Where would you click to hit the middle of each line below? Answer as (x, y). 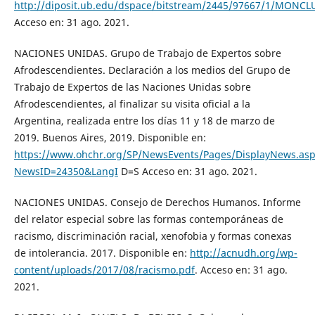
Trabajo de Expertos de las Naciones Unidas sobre (132, 87)
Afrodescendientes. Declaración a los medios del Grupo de (152, 70)
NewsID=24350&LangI (66, 172)
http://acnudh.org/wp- (243, 253)
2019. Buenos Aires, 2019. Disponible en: (110, 138)
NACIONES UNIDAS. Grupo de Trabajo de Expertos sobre (147, 53)
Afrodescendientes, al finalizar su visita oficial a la (132, 104)
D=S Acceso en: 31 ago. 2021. (187, 172)
